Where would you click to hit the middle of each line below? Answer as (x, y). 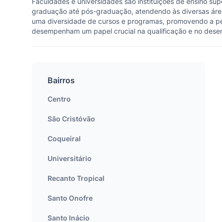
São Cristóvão (71, 119)
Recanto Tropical (76, 178)
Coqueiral (64, 139)
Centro (59, 99)
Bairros (61, 80)
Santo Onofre (70, 198)
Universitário (70, 158)
